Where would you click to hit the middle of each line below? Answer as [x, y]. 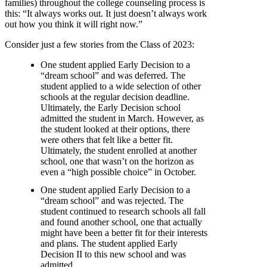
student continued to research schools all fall [123, 212]
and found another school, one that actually [121, 222]
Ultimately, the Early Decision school [111, 108]
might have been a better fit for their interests [124, 233]
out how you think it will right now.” [74, 24]
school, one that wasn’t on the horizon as [117, 162]
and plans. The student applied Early [109, 244]
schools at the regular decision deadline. [115, 97]
